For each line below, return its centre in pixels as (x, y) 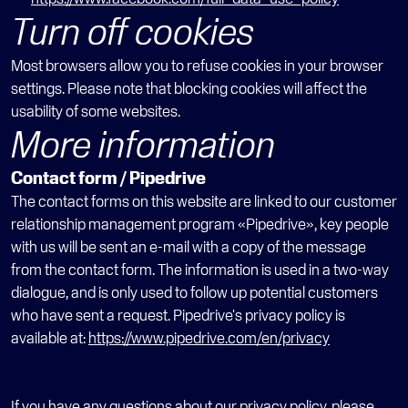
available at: (50, 337)
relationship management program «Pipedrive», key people (200, 224)
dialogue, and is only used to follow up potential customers (194, 292)
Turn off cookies (133, 31)
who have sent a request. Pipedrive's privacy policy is (178, 315)
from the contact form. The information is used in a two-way (200, 269)
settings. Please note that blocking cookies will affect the (189, 88)
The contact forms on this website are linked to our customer (204, 201)
